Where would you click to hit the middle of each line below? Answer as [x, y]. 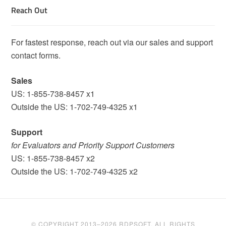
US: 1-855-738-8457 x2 [53, 158]
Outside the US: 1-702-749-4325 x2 [75, 172]
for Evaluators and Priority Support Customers [93, 145]
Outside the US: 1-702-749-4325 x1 [75, 107]
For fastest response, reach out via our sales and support [112, 42]
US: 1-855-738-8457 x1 [53, 94]
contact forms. [36, 55]
